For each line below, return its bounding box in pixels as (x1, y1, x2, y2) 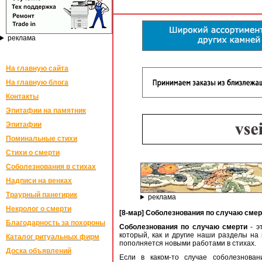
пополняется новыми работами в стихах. (119, 239, 256, 247)
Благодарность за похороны (6, 219, 105, 227)
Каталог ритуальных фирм (6, 233, 99, 241)
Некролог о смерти (6, 205, 71, 213)
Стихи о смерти (6, 149, 60, 157)
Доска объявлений (6, 247, 71, 255)
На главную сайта (6, 64, 68, 73)
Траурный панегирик (6, 191, 77, 199)
